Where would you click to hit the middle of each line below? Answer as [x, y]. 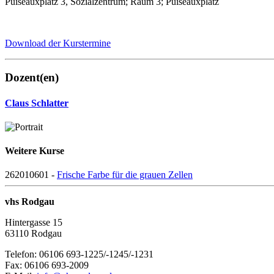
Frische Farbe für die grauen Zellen [125, 175]
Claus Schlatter [37, 103]
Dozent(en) [32, 78]
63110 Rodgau [33, 234]
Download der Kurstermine [58, 43]
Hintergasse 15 [34, 223]
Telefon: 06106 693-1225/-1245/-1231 [79, 254]
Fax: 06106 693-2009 [47, 265]
